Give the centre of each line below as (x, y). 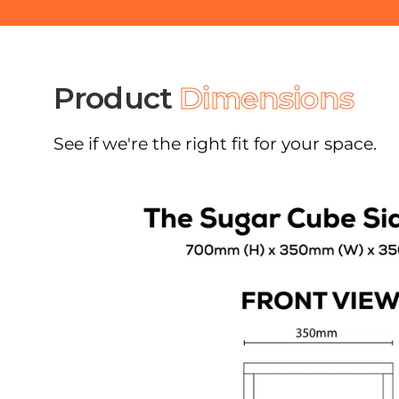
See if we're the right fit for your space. (215, 144)
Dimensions (266, 98)
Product (117, 98)
